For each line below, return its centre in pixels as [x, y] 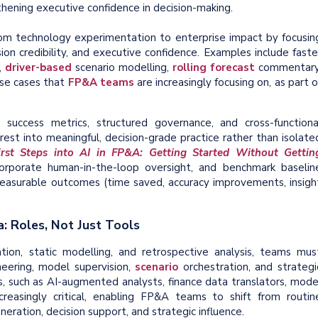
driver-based [38, 68]
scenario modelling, [122, 68]
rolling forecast [214, 68]
